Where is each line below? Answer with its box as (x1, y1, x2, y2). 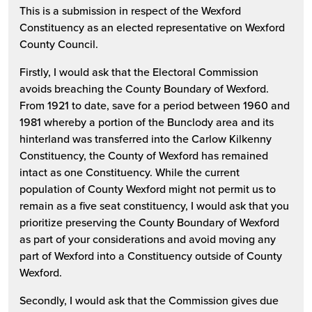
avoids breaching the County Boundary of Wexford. (19, 80, 269, 96)
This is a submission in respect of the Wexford (19, 2, 241, 18)
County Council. (19, 36, 98, 52)
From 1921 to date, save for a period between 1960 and (19, 97, 290, 113)
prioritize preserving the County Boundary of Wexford (19, 214, 279, 230)
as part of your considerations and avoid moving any (19, 231, 276, 247)
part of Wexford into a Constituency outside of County (19, 247, 282, 263)
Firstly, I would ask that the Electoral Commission (19, 63, 258, 79)
